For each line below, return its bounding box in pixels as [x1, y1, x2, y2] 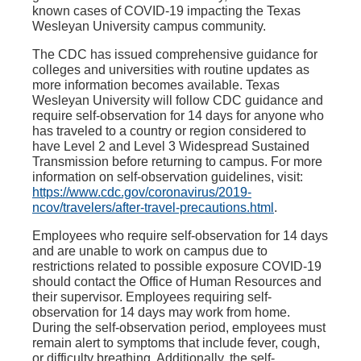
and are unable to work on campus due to [32, 244, 268, 258]
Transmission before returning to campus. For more [32, 155, 322, 168]
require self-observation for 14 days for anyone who [32, 109, 324, 122]
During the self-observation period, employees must [32, 321, 326, 334]
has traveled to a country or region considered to [32, 124, 306, 138]
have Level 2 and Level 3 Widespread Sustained [32, 139, 309, 153]
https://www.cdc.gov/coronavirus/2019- [32, 185, 251, 199]
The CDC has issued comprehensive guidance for [32, 48, 317, 61]
